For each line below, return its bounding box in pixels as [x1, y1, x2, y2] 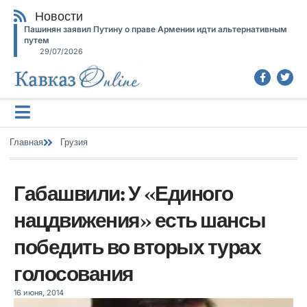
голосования [14, 260, 134, 286]
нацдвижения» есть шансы [14, 207, 266, 233]
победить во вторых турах [14, 234, 260, 260]
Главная [10, 136, 43, 148]
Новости [35, 8, 84, 24]
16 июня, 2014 [14, 287, 64, 297]
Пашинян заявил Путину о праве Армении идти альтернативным [24, 24, 287, 34]
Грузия [60, 136, 88, 148]
